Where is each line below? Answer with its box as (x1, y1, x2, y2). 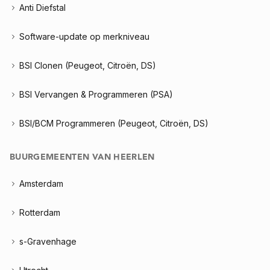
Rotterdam (19, 207, 60, 218)
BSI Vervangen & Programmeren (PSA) (19, 89, 173, 99)
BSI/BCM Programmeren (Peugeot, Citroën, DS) (19, 118, 209, 128)
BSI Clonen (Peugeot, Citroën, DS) (19, 60, 156, 71)
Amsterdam (19, 178, 63, 189)
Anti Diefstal (19, 2, 66, 13)
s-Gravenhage (19, 236, 77, 246)
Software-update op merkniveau (19, 31, 149, 42)
